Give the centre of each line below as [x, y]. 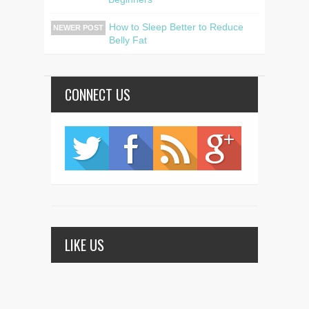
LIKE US [84, 245]
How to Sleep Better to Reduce [176, 27]
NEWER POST [78, 27]
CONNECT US [98, 94]
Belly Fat [128, 40]
